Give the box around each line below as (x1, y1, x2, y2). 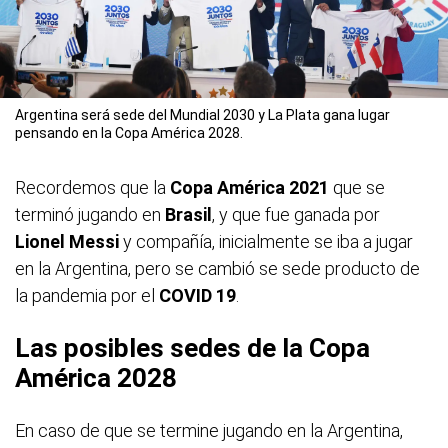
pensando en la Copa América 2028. (15, 124, 243, 141)
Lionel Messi (15, 230, 119, 252)
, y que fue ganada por (212, 203, 380, 225)
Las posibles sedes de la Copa (15, 332, 370, 363)
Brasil (165, 203, 212, 225)
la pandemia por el (15, 284, 159, 306)
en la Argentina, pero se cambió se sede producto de (15, 257, 420, 279)
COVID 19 (159, 284, 236, 306)
